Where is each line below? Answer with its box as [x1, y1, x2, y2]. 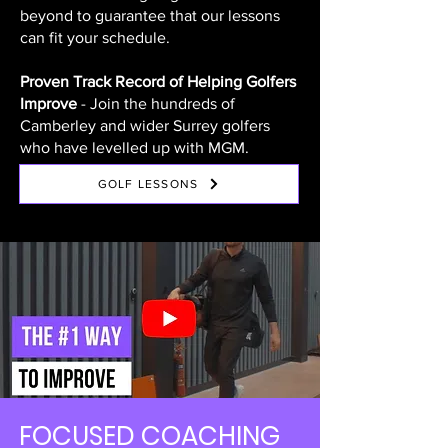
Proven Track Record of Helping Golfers [20, 73, 296, 90]
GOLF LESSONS [97, 177, 199, 191]
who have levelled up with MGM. [20, 139, 249, 156]
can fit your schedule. [20, 29, 170, 46]
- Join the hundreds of [77, 95, 235, 112]
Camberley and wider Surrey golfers [20, 117, 270, 134]
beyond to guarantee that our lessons [20, 7, 280, 24]
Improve [20, 95, 77, 112]
